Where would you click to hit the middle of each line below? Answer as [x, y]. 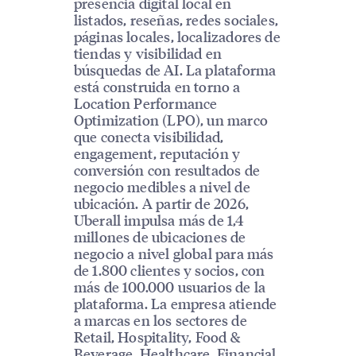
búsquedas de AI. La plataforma [175, 70]
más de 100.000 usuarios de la [170, 287]
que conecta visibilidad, [149, 137]
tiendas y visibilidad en [148, 53]
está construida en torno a [157, 87]
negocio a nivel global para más [174, 253]
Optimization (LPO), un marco [170, 120]
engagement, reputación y [157, 153]
